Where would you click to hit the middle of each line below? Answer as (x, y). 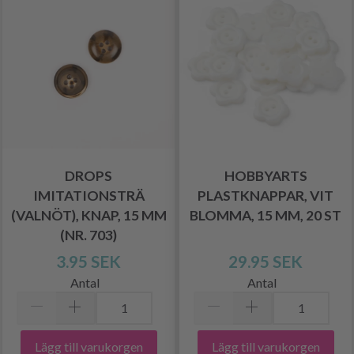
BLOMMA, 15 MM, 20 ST (265, 215)
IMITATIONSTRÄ (88, 195)
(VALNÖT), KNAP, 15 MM (88, 215)
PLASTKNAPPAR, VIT (265, 195)
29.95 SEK (265, 261)
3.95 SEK (88, 261)
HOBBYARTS (265, 175)
